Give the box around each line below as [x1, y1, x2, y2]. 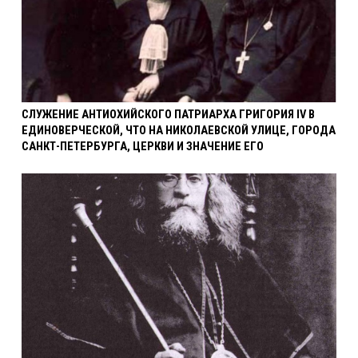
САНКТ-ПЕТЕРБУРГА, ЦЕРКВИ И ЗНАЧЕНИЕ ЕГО [22, 139, 264, 154]
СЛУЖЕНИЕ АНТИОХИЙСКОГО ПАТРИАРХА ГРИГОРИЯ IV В [22, 107, 315, 122]
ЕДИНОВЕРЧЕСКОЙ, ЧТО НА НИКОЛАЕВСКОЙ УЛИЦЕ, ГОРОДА [22, 123, 336, 138]
